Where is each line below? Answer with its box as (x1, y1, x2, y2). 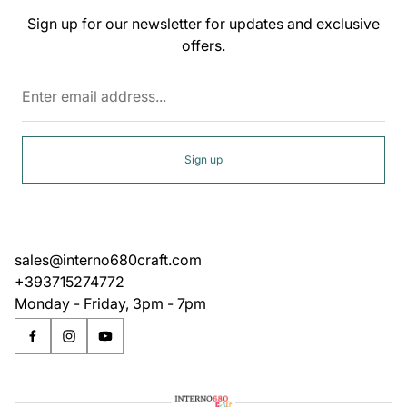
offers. (182, 36, 225, 55)
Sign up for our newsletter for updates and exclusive (27, 15, 380, 33)
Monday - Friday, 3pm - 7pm (15, 294, 206, 313)
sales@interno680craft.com (15, 251, 202, 269)
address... (203, 102, 268, 120)
